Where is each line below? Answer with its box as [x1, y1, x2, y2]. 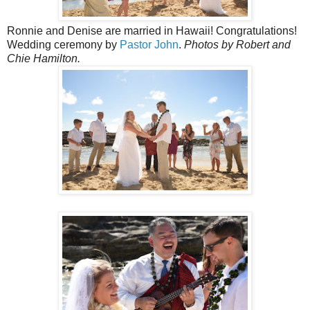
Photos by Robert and [184, 38, 291, 51]
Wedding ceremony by [7, 38, 120, 51]
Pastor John [120, 38, 179, 51]
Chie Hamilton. [7, 52, 80, 64]
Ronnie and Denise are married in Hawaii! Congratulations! [7, 24, 297, 37]
